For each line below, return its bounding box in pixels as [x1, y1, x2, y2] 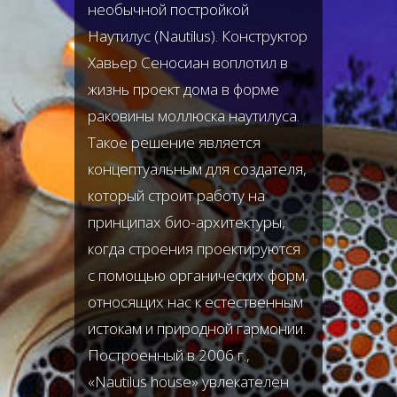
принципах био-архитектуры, [88, 212, 285, 232]
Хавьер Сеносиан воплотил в [88, 52, 288, 73]
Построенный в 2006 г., [88, 345, 250, 365]
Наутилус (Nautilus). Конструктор [88, 26, 307, 46]
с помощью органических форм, [88, 265, 308, 285]
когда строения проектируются [88, 238, 300, 259]
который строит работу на [88, 185, 265, 206]
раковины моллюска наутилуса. [88, 105, 300, 126]
